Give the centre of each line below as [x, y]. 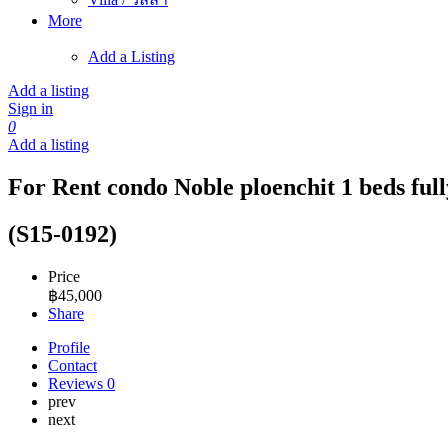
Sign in [30, 108]
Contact [72, 365]
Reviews [77, 383]
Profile [69, 347]
